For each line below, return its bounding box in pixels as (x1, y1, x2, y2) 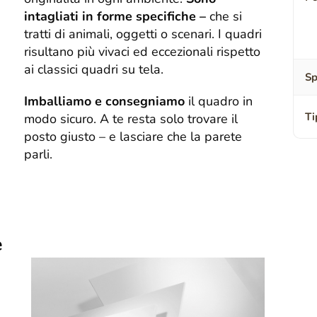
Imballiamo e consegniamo (24, 93, 185, 110)
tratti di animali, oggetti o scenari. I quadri (24, 25, 263, 43)
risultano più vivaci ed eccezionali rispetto (24, 43, 261, 61)
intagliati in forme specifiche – (24, 8, 207, 25)
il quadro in (185, 93, 253, 110)
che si (206, 8, 243, 25)
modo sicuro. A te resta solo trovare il (24, 110, 238, 128)
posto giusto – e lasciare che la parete (24, 128, 243, 146)
